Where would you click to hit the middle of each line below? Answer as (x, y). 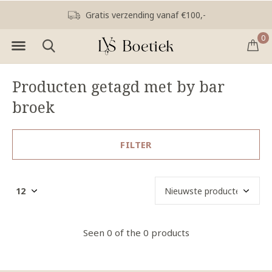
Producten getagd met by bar (118, 86)
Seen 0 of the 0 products (136, 233)
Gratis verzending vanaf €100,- (144, 15)
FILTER (136, 144)
